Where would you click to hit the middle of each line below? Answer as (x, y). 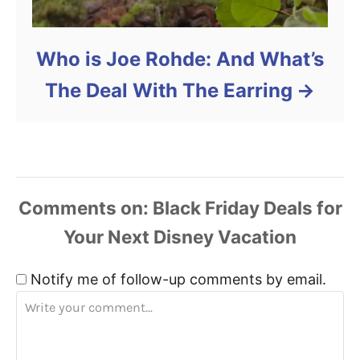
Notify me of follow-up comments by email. (178, 279)
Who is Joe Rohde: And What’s (180, 59)
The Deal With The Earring (169, 90)
